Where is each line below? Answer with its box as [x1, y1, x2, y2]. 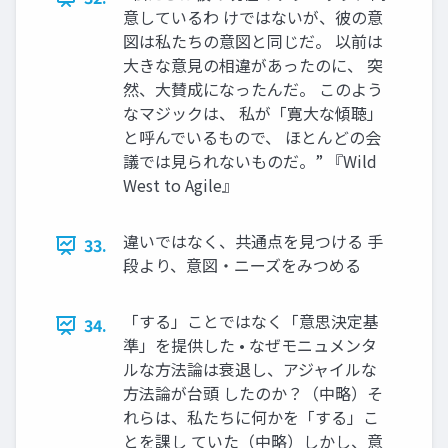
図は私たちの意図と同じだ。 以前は [123, 29, 383, 54]
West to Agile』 [123, 173, 238, 198]
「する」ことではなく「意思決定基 [123, 309, 379, 334]
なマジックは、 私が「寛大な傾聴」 [123, 101, 383, 126]
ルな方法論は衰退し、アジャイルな [123, 357, 377, 382]
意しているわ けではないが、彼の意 [123, 5, 383, 30]
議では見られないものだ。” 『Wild [123, 149, 377, 174]
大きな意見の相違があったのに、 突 [123, 53, 383, 78]
